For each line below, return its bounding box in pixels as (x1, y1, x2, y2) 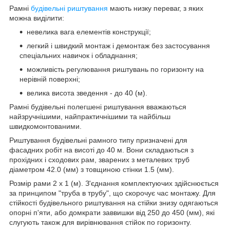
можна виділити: (9, 13, 64, 22)
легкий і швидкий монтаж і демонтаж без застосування (27, 41, 210, 50)
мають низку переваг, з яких (108, 4, 203, 12)
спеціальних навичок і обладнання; (20, 51, 138, 60)
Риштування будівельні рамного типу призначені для (9, 136, 187, 144)
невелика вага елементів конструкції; (27, 27, 151, 36)
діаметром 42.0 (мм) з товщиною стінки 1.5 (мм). (9, 165, 174, 174)
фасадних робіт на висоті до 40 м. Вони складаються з (9, 145, 194, 154)
